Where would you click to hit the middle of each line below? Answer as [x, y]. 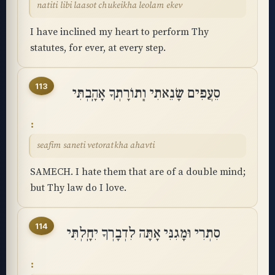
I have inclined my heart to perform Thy [119, 32]
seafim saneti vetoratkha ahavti [96, 145]
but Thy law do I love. [78, 188]
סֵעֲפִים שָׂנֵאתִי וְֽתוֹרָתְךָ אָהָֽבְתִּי [146, 93]
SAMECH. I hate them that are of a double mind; [138, 172]
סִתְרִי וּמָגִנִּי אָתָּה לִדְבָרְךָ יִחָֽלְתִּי [144, 233]
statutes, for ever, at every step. [98, 48]
